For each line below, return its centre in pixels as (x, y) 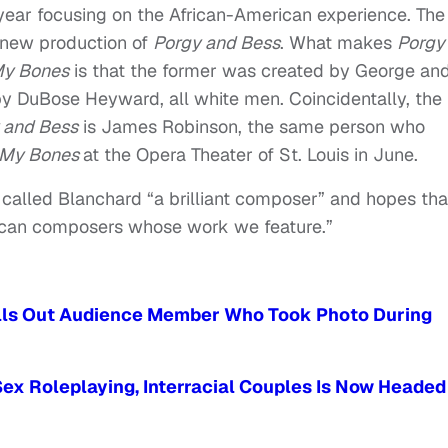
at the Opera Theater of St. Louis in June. (250, 154)
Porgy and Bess (216, 42)
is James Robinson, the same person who (251, 126)
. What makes (338, 42)
